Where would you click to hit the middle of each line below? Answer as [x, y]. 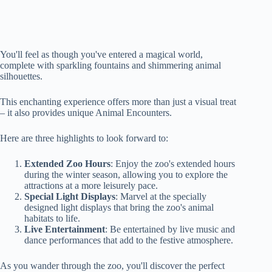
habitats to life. [52, 219]
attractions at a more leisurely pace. [91, 186]
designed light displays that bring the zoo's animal [119, 208]
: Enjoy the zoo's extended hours [173, 164]
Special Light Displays [70, 197]
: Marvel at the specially [161, 197]
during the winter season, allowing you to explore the [126, 175]
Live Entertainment [65, 229]
